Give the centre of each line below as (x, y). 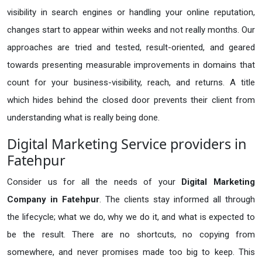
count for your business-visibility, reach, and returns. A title (131, 82)
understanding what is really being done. (83, 117)
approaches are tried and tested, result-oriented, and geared (131, 47)
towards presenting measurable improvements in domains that (131, 65)
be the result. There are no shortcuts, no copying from (131, 234)
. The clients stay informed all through (177, 199)
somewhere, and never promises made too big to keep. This (131, 252)
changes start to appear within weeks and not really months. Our (131, 30)
